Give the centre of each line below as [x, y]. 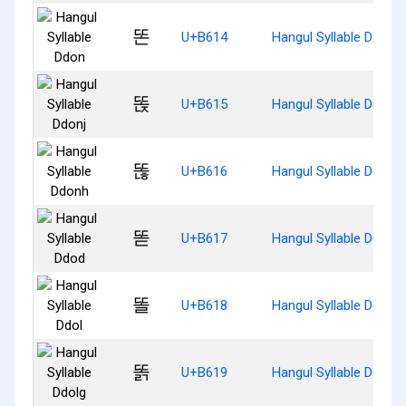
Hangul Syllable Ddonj [335, 104]
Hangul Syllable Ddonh [337, 171]
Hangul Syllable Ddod [333, 238]
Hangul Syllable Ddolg [335, 372]
